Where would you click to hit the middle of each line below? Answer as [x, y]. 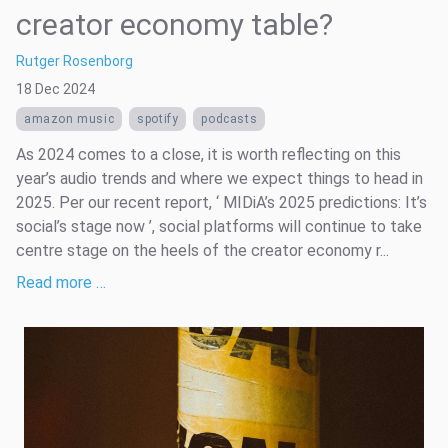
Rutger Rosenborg [74, 60]
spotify [158, 118]
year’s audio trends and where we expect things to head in [219, 178]
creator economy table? [174, 24]
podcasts [229, 118]
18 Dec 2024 [55, 88]
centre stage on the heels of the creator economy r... [202, 250]
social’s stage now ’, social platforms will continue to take [219, 226]
